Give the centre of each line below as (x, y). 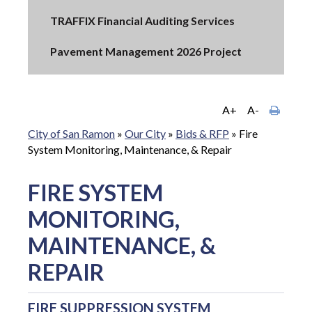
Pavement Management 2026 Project (146, 51)
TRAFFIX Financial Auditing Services (142, 20)
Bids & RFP (202, 134)
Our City (145, 134)
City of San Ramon (71, 134)
